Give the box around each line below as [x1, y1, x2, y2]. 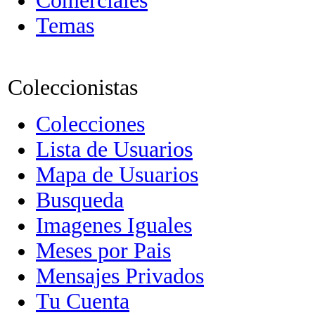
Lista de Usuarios [36, 137, 193, 162]
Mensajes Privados [36, 264, 204, 288]
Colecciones [36, 112, 145, 136]
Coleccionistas [8, 75, 138, 100]
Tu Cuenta [36, 289, 129, 314]
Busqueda [36, 188, 124, 212]
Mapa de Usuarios [36, 162, 198, 187]
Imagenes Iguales [36, 213, 192, 238]
